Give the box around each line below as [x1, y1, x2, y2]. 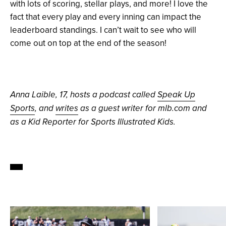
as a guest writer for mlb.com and [78, 103, 207, 114]
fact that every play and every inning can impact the [10, 11, 201, 23]
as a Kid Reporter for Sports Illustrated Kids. [10, 117, 176, 128]
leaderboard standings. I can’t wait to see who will [10, 24, 196, 36]
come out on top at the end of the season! [10, 37, 168, 49]
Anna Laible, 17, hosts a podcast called [10, 90, 157, 100]
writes [55, 103, 78, 114]
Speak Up [157, 90, 195, 100]
